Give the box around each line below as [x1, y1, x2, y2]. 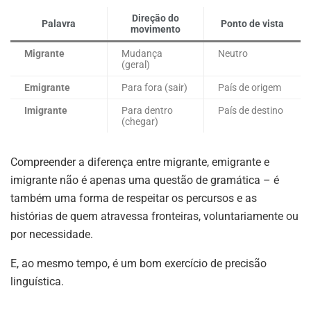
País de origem [218, 81, 281, 93]
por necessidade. [10, 227, 93, 241]
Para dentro [121, 104, 173, 116]
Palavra [42, 17, 76, 29]
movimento [131, 23, 180, 35]
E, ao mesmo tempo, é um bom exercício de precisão [10, 256, 267, 270]
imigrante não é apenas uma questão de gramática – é [10, 173, 279, 187]
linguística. [10, 274, 64, 288]
